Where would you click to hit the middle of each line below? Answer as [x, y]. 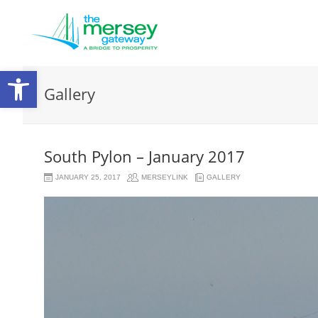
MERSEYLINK [165, 177]
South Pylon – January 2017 [144, 156]
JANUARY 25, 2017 [88, 177]
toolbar [42, 124]
